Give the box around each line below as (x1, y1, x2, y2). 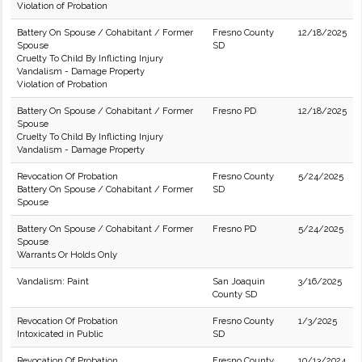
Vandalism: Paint (17, 276, 89, 287)
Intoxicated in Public (17, 328, 103, 339)
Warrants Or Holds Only (17, 249, 117, 260)
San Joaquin (213, 276, 265, 287)
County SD (213, 288, 257, 300)
